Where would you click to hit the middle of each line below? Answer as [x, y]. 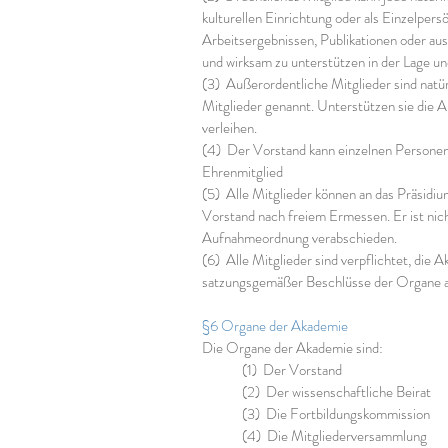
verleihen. [229, 128]
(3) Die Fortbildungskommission [336, 414]
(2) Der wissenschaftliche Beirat [336, 392]
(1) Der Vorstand [292, 370]
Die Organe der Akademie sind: [292, 348]
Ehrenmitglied [242, 172]
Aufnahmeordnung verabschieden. [299, 238]
